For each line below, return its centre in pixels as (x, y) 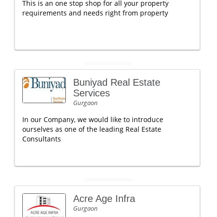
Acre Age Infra (104, 199)
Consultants (42, 139)
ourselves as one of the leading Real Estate (92, 129)
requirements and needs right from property (95, 13)
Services (92, 93)
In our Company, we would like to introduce (93, 119)
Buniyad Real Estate (117, 82)
